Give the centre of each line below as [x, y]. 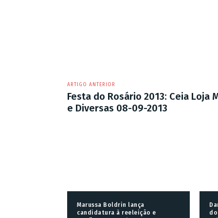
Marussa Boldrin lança [111, 205]
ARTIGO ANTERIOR [91, 84]
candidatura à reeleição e [117, 212]
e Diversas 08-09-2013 [117, 108]
